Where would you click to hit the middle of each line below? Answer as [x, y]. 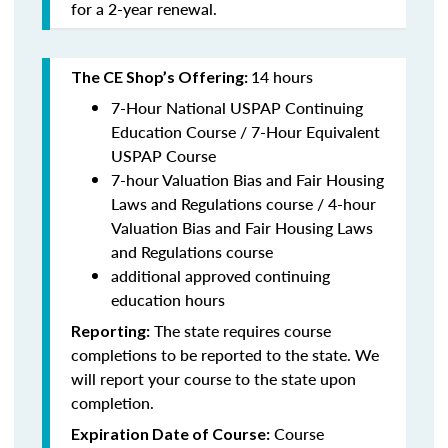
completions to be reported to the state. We [225, 354]
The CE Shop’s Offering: [161, 76]
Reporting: [110, 330]
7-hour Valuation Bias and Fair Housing [247, 179]
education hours [168, 299]
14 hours [282, 76]
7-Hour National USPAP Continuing [237, 107]
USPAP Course [163, 155]
